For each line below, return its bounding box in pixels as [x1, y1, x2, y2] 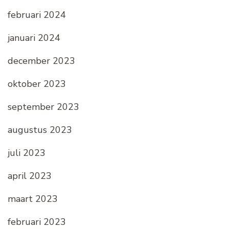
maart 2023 [8, 193, 58, 205]
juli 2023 [8, 147, 45, 159]
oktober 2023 [8, 78, 66, 90]
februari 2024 [8, 9, 66, 21]
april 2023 [8, 170, 52, 182]
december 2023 [8, 55, 75, 67]
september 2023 [8, 101, 79, 113]
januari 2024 [8, 32, 60, 44]
